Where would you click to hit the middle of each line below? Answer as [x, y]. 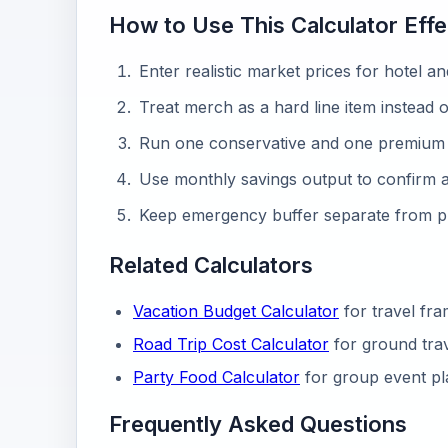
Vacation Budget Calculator [236, 311]
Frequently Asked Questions [258, 424]
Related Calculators [211, 265]
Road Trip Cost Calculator [231, 344]
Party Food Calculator [216, 377]
